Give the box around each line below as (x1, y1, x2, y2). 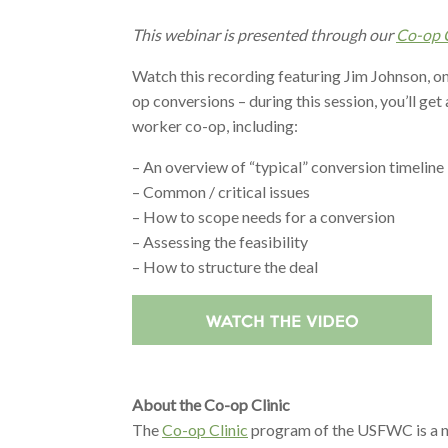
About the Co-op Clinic (132, 395, 290, 415)
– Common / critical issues (132, 181, 310, 201)
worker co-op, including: (132, 115, 298, 135)
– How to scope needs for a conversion (132, 206, 395, 226)
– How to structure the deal (132, 256, 318, 276)
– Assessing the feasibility (132, 231, 308, 251)
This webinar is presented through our (132, 24, 396, 44)
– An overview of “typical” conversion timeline (132, 156, 444, 176)
